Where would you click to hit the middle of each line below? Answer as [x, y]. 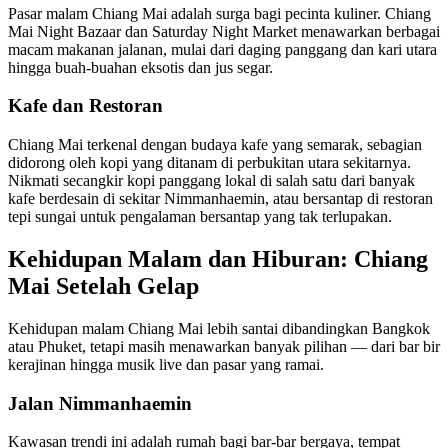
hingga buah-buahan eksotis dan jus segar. [140, 67]
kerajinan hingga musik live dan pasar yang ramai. [166, 364]
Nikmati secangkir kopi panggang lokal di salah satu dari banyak [211, 181]
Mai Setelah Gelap [103, 286]
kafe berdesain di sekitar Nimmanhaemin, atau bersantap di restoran [220, 199]
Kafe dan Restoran [85, 106]
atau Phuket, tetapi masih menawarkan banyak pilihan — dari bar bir [224, 346]
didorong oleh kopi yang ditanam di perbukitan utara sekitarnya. [209, 163]
